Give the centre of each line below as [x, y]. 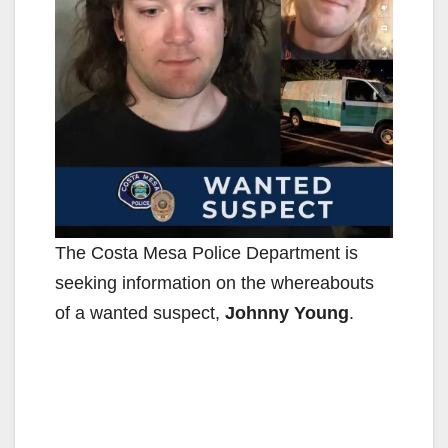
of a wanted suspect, [140, 312]
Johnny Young [287, 312]
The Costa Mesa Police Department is [206, 252]
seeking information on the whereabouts [214, 282]
